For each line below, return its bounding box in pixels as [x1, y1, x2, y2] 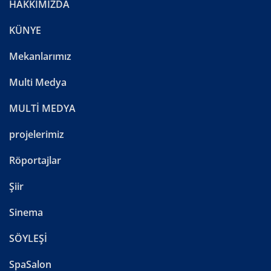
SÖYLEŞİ [9, 231, 47, 245]
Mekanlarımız [9, 49, 71, 63]
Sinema [9, 205, 43, 219]
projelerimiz [9, 127, 64, 141]
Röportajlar [9, 153, 61, 167]
